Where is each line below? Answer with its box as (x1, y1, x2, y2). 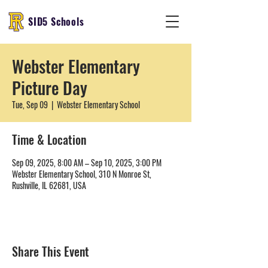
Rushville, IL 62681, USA (12, 179, 86, 191)
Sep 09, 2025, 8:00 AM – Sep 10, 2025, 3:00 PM (12, 156, 162, 169)
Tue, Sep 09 (12, 98, 48, 111)
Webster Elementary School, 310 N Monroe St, (12, 167, 151, 180)
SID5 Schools (28, 14, 84, 29)
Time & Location (12, 130, 86, 148)
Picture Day (12, 75, 87, 100)
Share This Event (12, 242, 89, 260)
